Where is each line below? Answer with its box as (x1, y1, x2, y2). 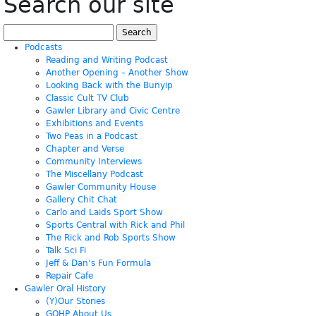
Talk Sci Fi (46, 245, 86, 256)
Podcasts (25, 42, 62, 53)
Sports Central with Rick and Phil (46, 220, 185, 231)
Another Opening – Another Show (46, 68, 188, 78)
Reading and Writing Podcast (46, 55, 168, 66)
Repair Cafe (46, 271, 93, 281)
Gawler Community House (46, 182, 156, 193)
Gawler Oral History (25, 284, 106, 294)
